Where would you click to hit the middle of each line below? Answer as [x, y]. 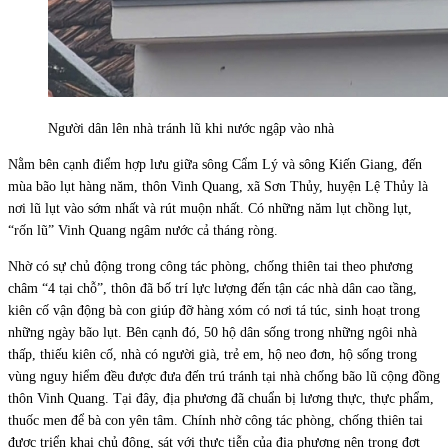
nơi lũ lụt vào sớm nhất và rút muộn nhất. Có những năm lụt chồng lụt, [210, 208]
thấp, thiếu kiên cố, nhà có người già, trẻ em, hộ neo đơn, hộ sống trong [212, 354]
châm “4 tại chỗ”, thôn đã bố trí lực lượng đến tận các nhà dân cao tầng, [212, 288]
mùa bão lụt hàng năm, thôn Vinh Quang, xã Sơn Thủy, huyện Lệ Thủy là [218, 186]
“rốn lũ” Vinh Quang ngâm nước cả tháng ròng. [143, 230]
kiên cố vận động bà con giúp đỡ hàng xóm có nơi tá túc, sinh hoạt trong [214, 310]
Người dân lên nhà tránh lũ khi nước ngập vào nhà [191, 128]
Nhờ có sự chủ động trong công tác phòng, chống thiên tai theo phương [210, 266]
